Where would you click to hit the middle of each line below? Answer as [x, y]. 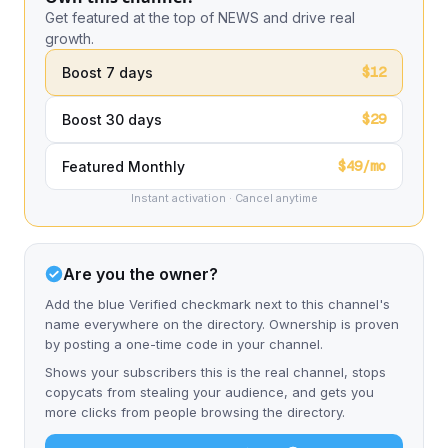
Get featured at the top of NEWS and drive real [200, 17]
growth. [69, 38]
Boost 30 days [112, 119]
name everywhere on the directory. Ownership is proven [222, 324]
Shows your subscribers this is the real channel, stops [215, 372]
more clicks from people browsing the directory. [195, 412]
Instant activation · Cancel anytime [224, 198]
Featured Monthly [123, 166]
